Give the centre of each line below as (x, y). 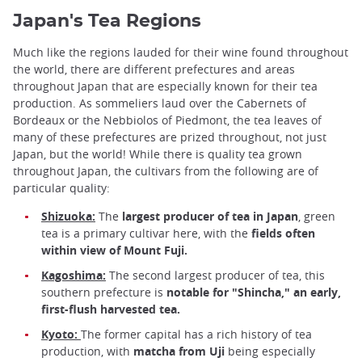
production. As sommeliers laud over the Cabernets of (160, 103)
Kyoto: (61, 334)
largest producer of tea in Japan (210, 216)
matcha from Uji (181, 351)
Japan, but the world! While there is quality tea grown (158, 154)
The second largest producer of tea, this (215, 275)
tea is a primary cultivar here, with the (146, 233)
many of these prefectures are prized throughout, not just (170, 137)
